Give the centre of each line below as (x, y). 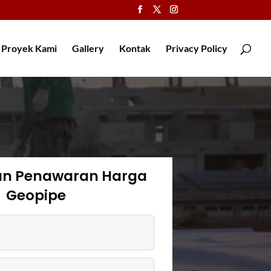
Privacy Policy (197, 48)
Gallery (88, 48)
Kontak (135, 48)
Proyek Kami (29, 48)
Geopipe (36, 196)
